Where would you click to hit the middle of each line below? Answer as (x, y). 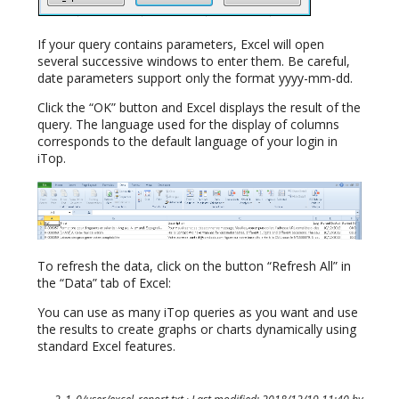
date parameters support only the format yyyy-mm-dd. (195, 78)
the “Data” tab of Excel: (104, 283)
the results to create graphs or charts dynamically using (197, 330)
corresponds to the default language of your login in (187, 142)
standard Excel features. (106, 346)
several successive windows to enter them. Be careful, (194, 61)
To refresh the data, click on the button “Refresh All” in (194, 266)
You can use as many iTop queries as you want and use (198, 313)
